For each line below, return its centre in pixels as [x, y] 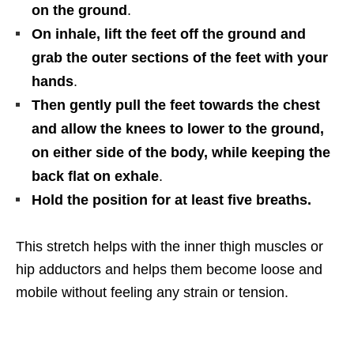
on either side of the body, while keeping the [181, 152]
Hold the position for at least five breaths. [171, 200]
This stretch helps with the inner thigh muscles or [169, 246]
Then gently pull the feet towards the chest [176, 105]
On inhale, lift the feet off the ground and [169, 34]
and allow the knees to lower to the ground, [178, 128]
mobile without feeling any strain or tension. [152, 292]
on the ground [79, 10]
